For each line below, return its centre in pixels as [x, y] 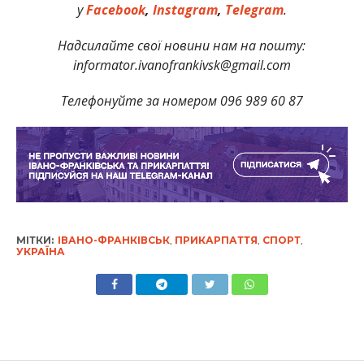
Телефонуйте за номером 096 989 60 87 [182, 100]
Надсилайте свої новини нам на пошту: [182, 45]
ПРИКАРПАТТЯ [216, 240]
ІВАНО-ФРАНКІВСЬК [113, 240]
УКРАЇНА [40, 252]
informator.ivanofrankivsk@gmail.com [182, 65]
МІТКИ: [35, 240]
